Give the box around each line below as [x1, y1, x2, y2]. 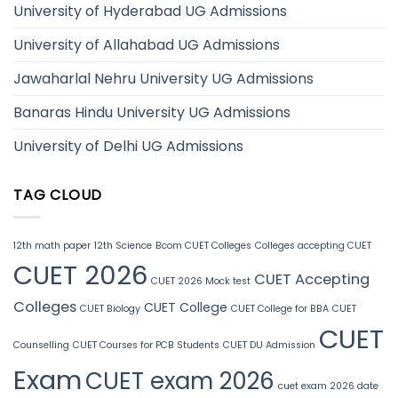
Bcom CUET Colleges [155, 238, 251, 252]
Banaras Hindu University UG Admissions [13, 102, 291, 123]
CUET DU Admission [223, 338, 315, 352]
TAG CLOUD [13, 185, 103, 206]
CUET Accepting [254, 268, 370, 290]
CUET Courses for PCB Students [73, 338, 219, 352]
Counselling [13, 338, 69, 352]
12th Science [94, 238, 152, 252]
